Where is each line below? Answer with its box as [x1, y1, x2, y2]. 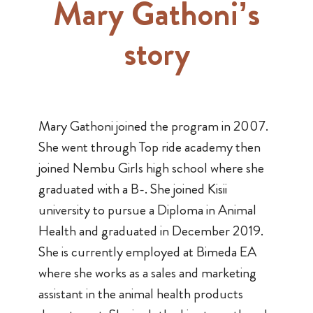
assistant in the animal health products [38, 283, 243, 304]
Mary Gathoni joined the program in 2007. [38, 115, 268, 136]
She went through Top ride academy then [38, 136, 261, 157]
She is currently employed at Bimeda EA [38, 241, 256, 262]
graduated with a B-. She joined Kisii [38, 178, 227, 199]
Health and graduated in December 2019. [38, 220, 263, 241]
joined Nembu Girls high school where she [38, 157, 264, 178]
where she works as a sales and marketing [38, 262, 256, 283]
